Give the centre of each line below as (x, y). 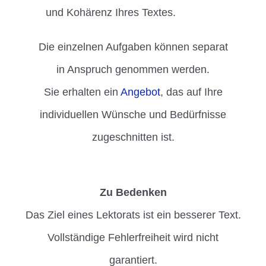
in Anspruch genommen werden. (133, 70)
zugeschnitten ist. (133, 137)
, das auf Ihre (191, 92)
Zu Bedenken (133, 193)
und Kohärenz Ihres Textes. (111, 13)
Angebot (140, 92)
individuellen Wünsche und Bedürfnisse (133, 115)
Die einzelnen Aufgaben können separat (133, 47)
